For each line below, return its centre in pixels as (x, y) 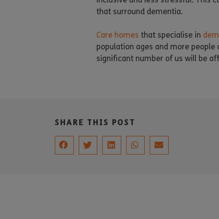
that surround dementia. (140, 11)
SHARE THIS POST (95, 122)
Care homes (118, 35)
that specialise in (171, 35)
